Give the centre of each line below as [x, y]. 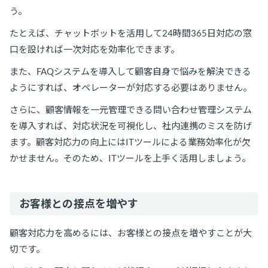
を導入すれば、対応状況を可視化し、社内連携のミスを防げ [131, 125]
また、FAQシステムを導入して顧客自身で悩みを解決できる [130, 71]
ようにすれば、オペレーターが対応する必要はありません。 [131, 87]
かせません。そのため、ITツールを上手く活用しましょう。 [130, 158]
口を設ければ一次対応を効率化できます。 [95, 49]
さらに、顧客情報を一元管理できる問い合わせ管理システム [131, 109]
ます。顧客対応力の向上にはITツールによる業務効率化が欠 [130, 141]
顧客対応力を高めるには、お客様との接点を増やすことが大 [131, 232]
